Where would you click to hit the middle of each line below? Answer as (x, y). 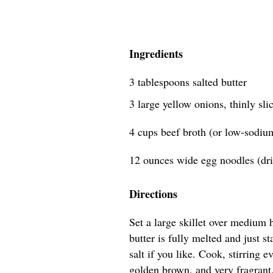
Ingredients (156, 54)
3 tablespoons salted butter (188, 82)
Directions (153, 194)
